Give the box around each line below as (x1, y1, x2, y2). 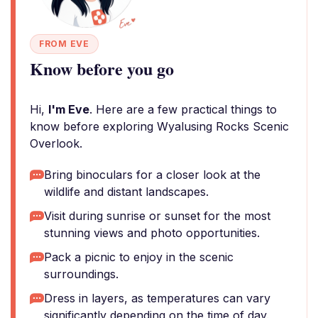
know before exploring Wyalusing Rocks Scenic (30, 119, 289, 133)
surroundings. (44, 267, 119, 281)
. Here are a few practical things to (89, 102, 277, 116)
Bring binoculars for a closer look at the (44, 168, 261, 182)
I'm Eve (48, 102, 89, 116)
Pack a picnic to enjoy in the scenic (44, 250, 234, 264)
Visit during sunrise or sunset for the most (44, 209, 270, 223)
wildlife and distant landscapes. (44, 185, 209, 199)
